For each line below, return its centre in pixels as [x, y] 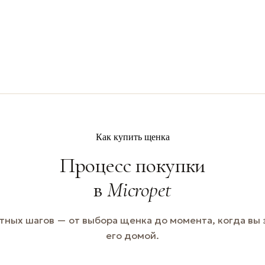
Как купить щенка [132, 137]
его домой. [132, 235]
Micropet [139, 189]
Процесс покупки [132, 165]
